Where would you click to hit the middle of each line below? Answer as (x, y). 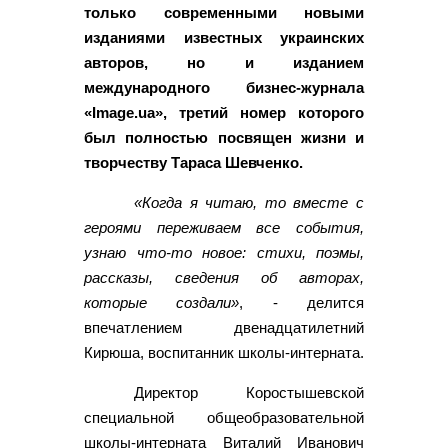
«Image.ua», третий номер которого (224, 113)
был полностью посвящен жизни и (224, 138)
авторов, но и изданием (224, 63)
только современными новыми (224, 13)
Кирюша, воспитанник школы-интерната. (224, 353)
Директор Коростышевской (249, 393)
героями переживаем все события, (224, 228)
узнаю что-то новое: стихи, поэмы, (224, 253)
